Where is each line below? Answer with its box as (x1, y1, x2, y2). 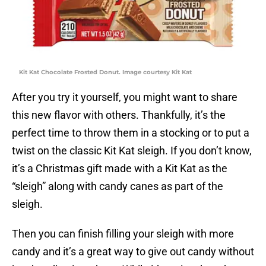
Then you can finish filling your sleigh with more (12, 227, 234, 240)
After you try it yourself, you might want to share (12, 91, 237, 104)
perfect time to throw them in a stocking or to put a (12, 126, 249, 140)
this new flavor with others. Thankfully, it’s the (12, 109, 226, 122)
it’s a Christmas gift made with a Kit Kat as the (12, 162, 227, 175)
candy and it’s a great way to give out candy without (12, 245, 254, 258)
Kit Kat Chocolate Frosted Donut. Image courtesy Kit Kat (19, 68, 192, 77)
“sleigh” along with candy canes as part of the (12, 180, 223, 193)
